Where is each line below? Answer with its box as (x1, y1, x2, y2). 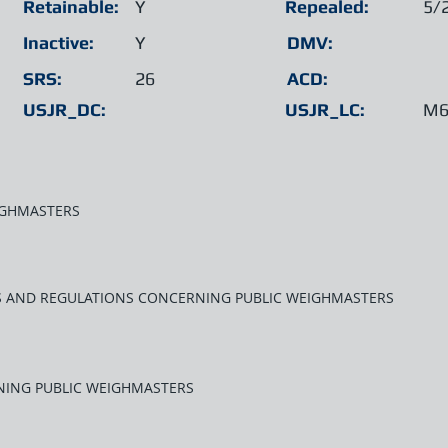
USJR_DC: (23, 99, 106, 120)
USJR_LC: (285, 99, 365, 120)
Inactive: (23, 32, 94, 53)
